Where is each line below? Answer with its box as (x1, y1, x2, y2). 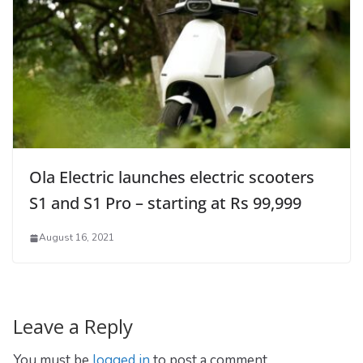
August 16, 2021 (39, 231, 114, 245)
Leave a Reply (13, 313, 133, 340)
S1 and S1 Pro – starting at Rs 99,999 (29, 192, 301, 215)
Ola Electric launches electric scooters (29, 166, 314, 189)
